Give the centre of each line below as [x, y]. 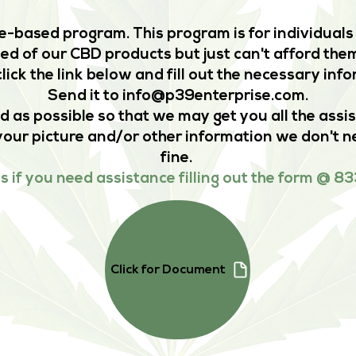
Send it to [85, 97]
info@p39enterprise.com [214, 97]
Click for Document [168, 270]
